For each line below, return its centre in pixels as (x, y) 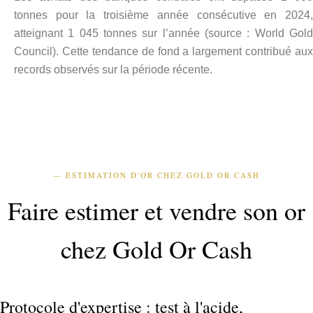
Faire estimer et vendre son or (156, 211)
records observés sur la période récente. (113, 69)
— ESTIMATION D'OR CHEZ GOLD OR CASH (156, 175)
